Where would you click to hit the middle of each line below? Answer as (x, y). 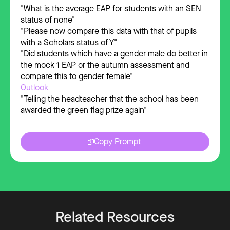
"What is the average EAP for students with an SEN (111, 8)
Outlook (34, 87)
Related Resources (115, 217)
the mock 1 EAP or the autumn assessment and (105, 65)
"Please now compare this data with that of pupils (109, 31)
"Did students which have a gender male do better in (114, 53)
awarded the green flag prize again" (84, 110)
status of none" (48, 20)
